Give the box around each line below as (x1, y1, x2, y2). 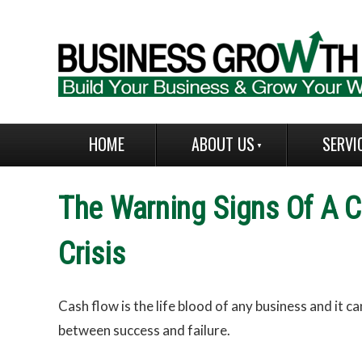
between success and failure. (58, 322, 230, 339)
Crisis (58, 236, 125, 272)
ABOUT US (192, 132, 255, 156)
